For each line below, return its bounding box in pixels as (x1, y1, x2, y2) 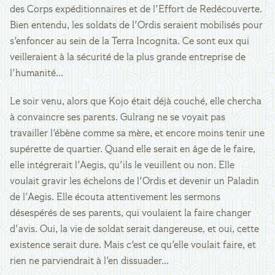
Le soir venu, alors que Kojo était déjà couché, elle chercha (10, 97, 261, 107)
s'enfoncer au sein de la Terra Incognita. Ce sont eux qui (10, 37, 249, 47)
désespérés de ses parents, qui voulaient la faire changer (10, 209, 251, 219)
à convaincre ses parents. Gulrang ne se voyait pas (10, 113, 225, 123)
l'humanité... (10, 69, 63, 79)
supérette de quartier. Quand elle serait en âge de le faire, (10, 145, 255, 155)
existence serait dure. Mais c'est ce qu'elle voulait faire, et (10, 241, 256, 250)
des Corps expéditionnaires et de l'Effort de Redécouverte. (10, 5, 262, 15)
